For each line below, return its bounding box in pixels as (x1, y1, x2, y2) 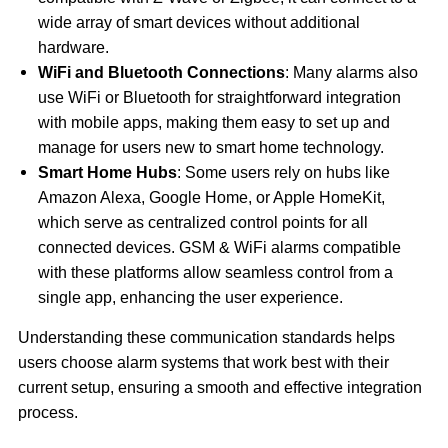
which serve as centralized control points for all (37, 213, 368, 231)
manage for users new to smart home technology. (37, 138, 384, 156)
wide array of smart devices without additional (37, 13, 360, 31)
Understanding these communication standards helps (17, 328, 395, 346)
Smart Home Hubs (37, 163, 177, 181)
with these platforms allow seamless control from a (37, 263, 393, 281)
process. (17, 403, 78, 421)
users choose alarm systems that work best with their (17, 353, 389, 371)
